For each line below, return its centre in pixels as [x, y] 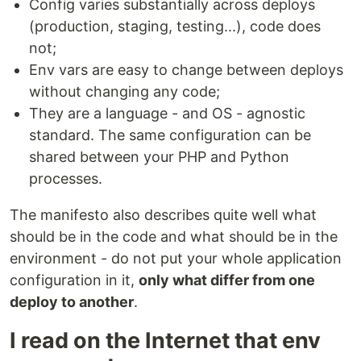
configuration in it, [74, 280]
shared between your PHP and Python [159, 157]
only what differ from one [227, 280]
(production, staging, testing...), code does [175, 26]
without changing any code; [124, 91]
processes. [66, 178]
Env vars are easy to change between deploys [186, 70]
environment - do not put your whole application [176, 258]
